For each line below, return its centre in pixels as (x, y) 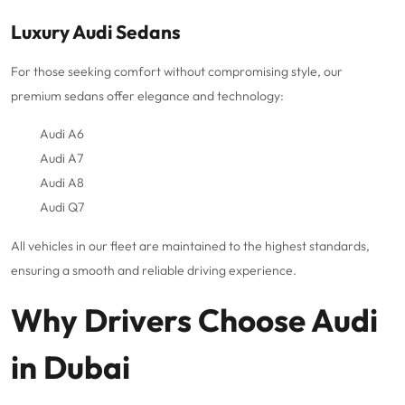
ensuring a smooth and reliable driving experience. (154, 271)
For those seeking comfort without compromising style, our (177, 72)
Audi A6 (62, 134)
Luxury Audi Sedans (96, 32)
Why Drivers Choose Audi (194, 320)
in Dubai (71, 367)
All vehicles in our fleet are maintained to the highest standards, (190, 246)
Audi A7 (61, 159)
